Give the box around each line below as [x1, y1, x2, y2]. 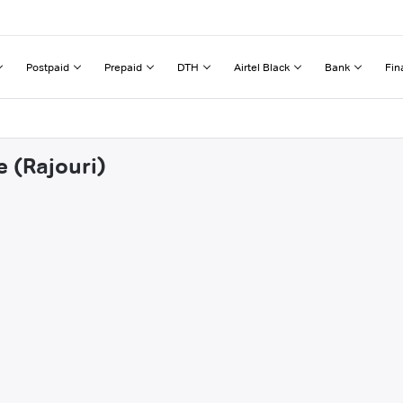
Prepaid [104, 59, 142, 74]
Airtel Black [234, 59, 290, 74]
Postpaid [26, 59, 69, 74]
